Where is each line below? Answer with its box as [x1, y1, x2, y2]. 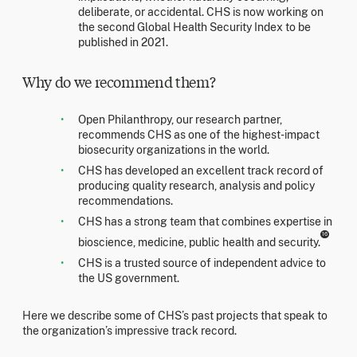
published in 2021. [78, 36, 168, 49]
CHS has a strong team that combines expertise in [78, 215, 332, 229]
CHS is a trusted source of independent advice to [78, 256, 326, 269]
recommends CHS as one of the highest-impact [78, 128, 320, 142]
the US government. [78, 271, 179, 284]
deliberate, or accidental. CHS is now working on [78, 6, 324, 19]
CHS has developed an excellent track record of [78, 164, 324, 178]
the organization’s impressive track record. [22, 324, 237, 337]
